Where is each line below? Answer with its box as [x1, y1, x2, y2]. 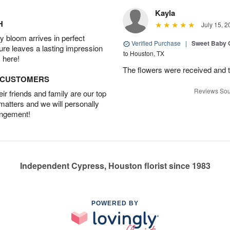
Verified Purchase [130, 39, 182, 47]
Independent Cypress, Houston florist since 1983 [20, 160, 210, 171]
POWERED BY [91, 200, 139, 207]
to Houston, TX [123, 49, 164, 57]
